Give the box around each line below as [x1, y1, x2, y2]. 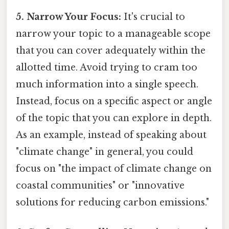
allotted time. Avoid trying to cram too [16, 61, 197, 73]
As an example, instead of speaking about [16, 129, 207, 141]
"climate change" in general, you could [16, 146, 193, 157]
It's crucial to [121, 11, 185, 22]
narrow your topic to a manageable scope [16, 28, 211, 39]
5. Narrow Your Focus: [16, 11, 121, 22]
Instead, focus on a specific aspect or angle [16, 95, 212, 107]
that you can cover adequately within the [16, 44, 205, 56]
